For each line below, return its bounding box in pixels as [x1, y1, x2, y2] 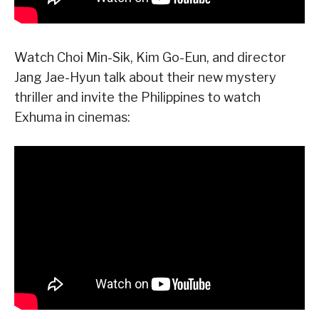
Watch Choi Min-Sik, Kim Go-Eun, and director [14, 49, 286, 65]
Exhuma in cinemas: [14, 109, 130, 125]
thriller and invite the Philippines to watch [14, 89, 261, 105]
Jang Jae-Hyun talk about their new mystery [14, 69, 276, 85]
